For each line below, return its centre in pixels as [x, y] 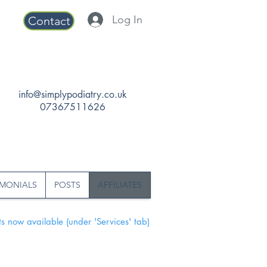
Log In [127, 19]
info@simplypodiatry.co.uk [73, 94]
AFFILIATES [120, 185]
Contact [49, 21]
